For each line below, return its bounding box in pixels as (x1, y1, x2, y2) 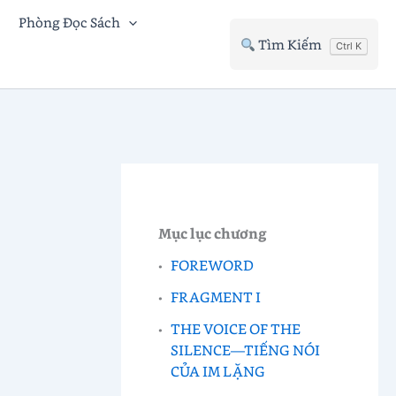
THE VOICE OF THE (171, 318, 301, 338)
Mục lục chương (157, 223, 267, 242)
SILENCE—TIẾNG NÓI (171, 339, 321, 359)
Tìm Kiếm (255, 35, 324, 53)
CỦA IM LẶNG (171, 361, 266, 380)
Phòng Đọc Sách (19, 13, 120, 31)
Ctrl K (336, 39, 362, 52)
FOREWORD (171, 255, 255, 274)
